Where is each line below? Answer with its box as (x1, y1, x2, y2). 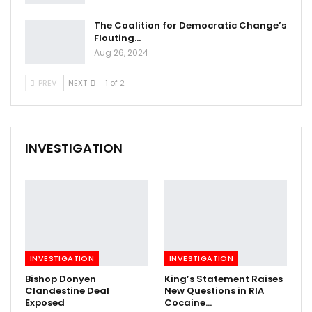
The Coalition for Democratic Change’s (94, 19, 286, 33)
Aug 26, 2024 (94, 47, 148, 59)
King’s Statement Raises (164, 272, 283, 286)
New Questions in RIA (164, 284, 264, 298)
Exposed (25, 296, 65, 310)
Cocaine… (164, 296, 212, 310)
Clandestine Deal (25, 284, 109, 298)
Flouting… (94, 31, 141, 45)
